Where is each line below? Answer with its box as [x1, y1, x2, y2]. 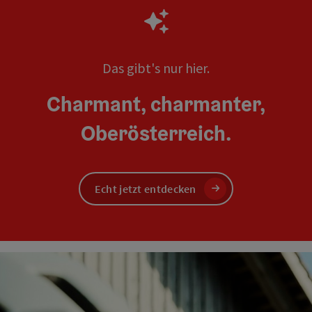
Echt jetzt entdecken [94, 182, 196, 196]
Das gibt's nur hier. [102, 58, 210, 77]
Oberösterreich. [81, 119, 231, 147]
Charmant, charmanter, [47, 90, 265, 118]
